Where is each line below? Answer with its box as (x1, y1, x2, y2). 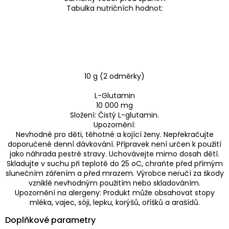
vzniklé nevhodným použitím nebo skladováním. (29, 177, 200, 188)
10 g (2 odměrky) (84, 71, 145, 81)
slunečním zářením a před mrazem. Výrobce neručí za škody (5, 168, 224, 178)
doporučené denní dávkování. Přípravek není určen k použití (8, 139, 221, 149)
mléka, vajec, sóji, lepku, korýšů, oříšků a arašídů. (29, 197, 200, 208)
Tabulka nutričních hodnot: (66, 3, 163, 13)
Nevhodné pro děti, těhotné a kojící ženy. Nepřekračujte (15, 129, 214, 140)
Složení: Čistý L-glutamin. (70, 109, 159, 120)
